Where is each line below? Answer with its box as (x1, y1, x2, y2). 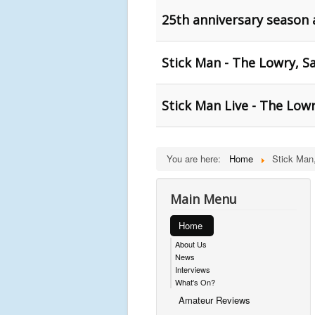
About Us (175, 238, 207, 250)
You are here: (167, 152, 226, 165)
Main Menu (170, 191, 237, 207)
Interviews (175, 264, 210, 275)
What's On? (175, 276, 215, 288)
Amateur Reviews (179, 293, 250, 307)
